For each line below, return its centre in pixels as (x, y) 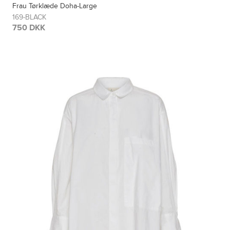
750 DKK (29, 27)
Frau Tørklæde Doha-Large (55, 6)
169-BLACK (30, 17)
